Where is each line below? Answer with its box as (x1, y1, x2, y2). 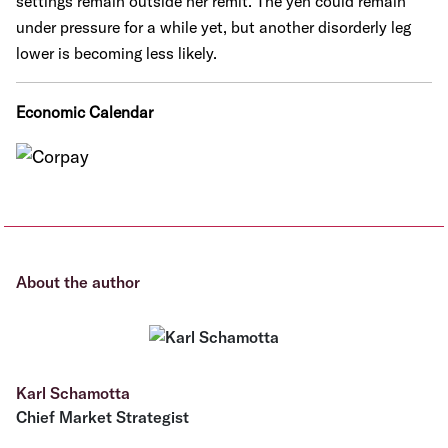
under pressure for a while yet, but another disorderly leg (16, 17, 411, 37)
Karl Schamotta (16, 383, 130, 403)
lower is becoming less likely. (16, 43, 217, 63)
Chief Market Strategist (16, 407, 189, 427)
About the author (16, 272, 140, 292)
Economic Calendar (16, 102, 153, 122)
